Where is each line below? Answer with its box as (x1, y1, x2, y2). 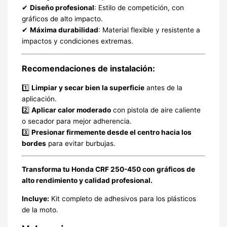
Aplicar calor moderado (31, 105, 111, 114)
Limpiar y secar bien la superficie (31, 83, 144, 92)
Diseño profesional (29, 3, 94, 12)
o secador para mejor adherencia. (21, 117, 132, 125)
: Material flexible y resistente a (98, 25, 200, 34)
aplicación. (21, 94, 57, 103)
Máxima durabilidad (29, 25, 98, 34)
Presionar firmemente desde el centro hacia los (31, 128, 192, 136)
